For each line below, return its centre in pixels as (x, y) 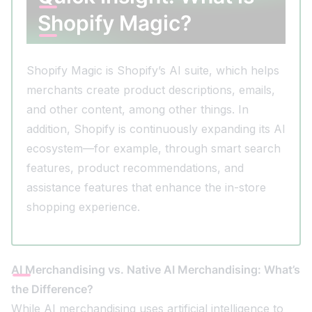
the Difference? (52, 289)
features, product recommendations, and (135, 168)
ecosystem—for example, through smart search (154, 149)
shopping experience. (83, 207)
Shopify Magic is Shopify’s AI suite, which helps (153, 71)
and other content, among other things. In (138, 110)
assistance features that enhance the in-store (146, 188)
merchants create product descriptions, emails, (151, 90)
